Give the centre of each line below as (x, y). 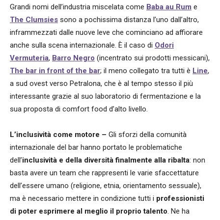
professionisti (180, 199)
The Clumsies (34, 20)
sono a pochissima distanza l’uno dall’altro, (128, 20)
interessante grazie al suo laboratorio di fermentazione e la (105, 96)
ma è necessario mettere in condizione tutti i (83, 199)
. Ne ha (179, 211)
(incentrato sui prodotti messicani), (152, 58)
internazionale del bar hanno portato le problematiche (96, 148)
